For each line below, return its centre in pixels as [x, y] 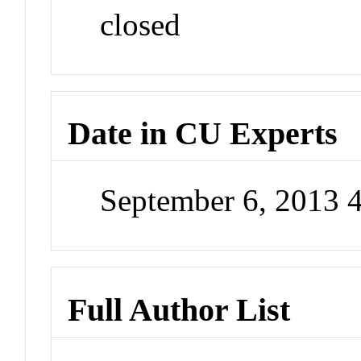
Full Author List [179, 309]
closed [141, 24]
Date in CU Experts [203, 134]
